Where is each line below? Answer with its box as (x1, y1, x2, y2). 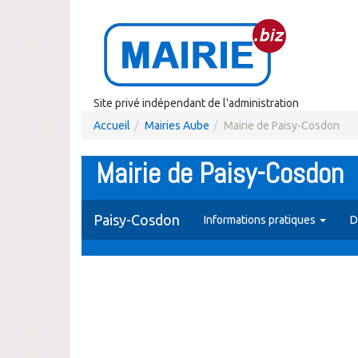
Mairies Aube (145, 119, 209, 132)
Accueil (93, 119, 130, 132)
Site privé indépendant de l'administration (93, 97, 299, 109)
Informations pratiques (204, 213, 318, 226)
